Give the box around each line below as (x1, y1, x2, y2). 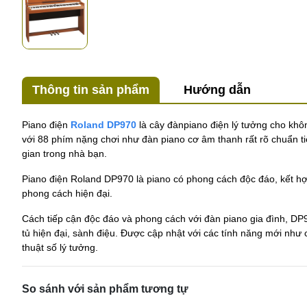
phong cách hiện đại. (22, 188, 112, 199)
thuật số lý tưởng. (22, 242, 98, 254)
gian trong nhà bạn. (22, 148, 110, 160)
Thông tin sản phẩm (32, 83, 149, 97)
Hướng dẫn (184, 83, 251, 97)
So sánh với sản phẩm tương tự (22, 283, 188, 295)
